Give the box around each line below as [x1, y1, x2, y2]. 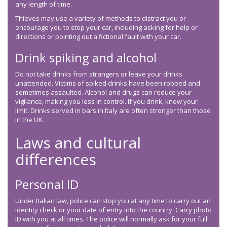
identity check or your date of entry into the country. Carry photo [15, 205, 212, 215]
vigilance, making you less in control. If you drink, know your [15, 97, 198, 106]
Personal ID [15, 176, 79, 193]
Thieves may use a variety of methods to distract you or [15, 14, 186, 23]
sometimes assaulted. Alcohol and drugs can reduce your [15, 88, 192, 97]
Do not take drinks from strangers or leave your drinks [15, 69, 182, 79]
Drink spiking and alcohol [15, 49, 157, 66]
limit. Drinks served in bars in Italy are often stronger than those [15, 106, 211, 116]
